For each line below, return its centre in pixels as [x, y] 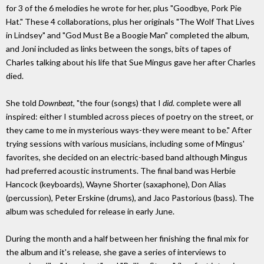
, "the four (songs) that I [118, 103]
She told [22, 103]
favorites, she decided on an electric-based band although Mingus [127, 157]
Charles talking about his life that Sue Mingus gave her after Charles [131, 62]
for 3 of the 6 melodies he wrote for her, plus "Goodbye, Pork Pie [124, 8]
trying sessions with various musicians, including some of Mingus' [125, 144]
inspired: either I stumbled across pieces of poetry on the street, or [130, 117]
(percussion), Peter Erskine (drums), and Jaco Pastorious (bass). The [130, 198]
